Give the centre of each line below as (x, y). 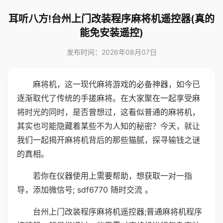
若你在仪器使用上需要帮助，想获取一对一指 (112, 176)
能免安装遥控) (111, 33)
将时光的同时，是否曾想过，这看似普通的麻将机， (109, 112)
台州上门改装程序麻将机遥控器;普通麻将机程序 (117, 212)
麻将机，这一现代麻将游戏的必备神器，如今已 (116, 84)
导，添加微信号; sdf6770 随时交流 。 (85, 190)
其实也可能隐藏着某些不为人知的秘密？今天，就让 (109, 126)
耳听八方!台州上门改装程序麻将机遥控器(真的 (111, 19)
